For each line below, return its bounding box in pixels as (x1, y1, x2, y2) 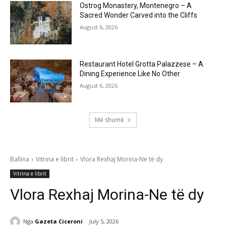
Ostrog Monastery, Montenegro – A (80, 2, 192, 10)
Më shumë (95, 116, 124, 125)
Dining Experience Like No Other (80, 69, 181, 78)
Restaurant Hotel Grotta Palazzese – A (80, 60, 204, 68)
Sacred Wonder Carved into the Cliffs (80, 11, 198, 20)
